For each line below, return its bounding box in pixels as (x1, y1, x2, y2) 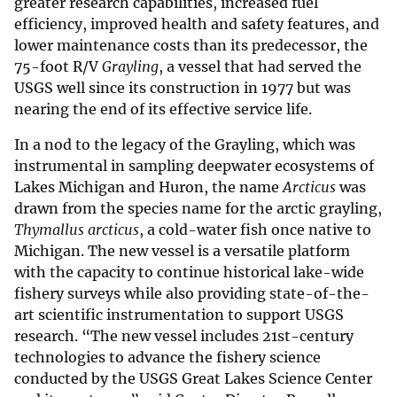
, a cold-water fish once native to (139, 221, 371, 239)
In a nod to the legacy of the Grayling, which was (14, 136, 355, 154)
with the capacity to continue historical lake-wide (14, 263, 364, 282)
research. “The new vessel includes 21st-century (14, 327, 354, 346)
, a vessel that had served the (159, 58, 362, 76)
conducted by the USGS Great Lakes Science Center (14, 370, 372, 388)
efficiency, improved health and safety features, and (14, 15, 379, 34)
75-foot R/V (14, 58, 102, 76)
